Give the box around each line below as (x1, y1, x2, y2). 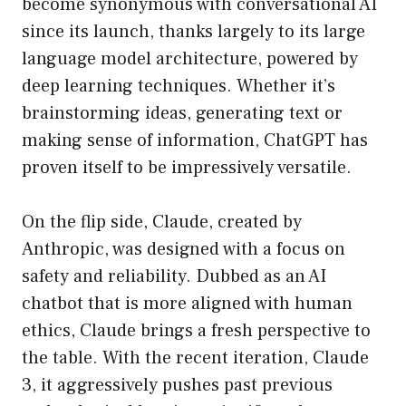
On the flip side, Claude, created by (22, 210, 302, 235)
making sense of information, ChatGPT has (22, 129, 368, 153)
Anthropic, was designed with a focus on (22, 237, 345, 262)
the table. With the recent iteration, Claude (22, 346, 369, 371)
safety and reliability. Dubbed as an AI (22, 265, 326, 289)
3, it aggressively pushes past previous (22, 373, 333, 398)
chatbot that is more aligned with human (22, 292, 353, 316)
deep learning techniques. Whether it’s (22, 74, 335, 99)
